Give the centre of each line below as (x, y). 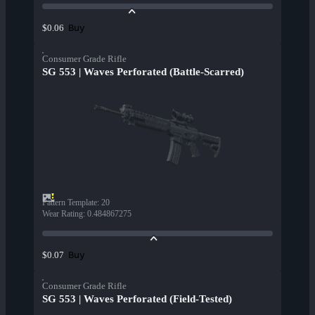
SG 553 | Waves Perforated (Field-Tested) (137, 299)
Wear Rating (63, 214)
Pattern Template (70, 203)
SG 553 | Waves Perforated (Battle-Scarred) (143, 72)
